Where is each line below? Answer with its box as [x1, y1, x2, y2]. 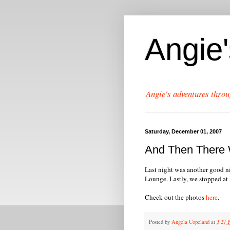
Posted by [149, 218, 171, 225]
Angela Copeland [171, 218, 209, 225]
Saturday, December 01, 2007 [145, 128, 222, 135]
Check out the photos [145, 193, 206, 202]
